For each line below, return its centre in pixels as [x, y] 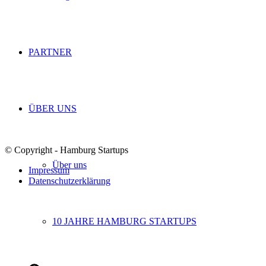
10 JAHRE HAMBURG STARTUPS [124, 221]
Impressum [49, 170]
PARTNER [50, 52]
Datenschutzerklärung [69, 181]
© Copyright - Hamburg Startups [66, 150]
